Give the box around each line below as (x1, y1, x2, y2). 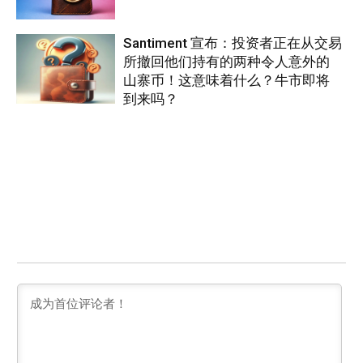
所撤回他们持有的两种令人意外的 (123, 53, 331, 70)
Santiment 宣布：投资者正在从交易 (123, 35, 343, 52)
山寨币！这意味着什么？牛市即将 (123, 72, 331, 89)
